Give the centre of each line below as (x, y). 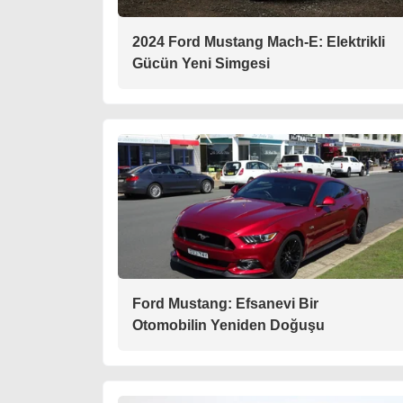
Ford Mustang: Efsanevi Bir (225, 304)
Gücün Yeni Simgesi (201, 64)
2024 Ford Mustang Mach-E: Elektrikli (259, 42)
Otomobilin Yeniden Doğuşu (228, 326)
